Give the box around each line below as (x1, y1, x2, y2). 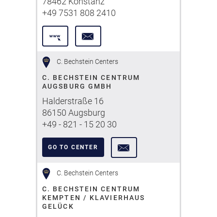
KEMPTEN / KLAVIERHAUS (42, 194, 145, 201)
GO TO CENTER (48, 144, 98, 151)
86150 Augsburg (42, 108, 105, 118)
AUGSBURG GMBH (42, 82, 112, 90)
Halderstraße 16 (42, 96, 104, 106)
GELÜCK (42, 202, 74, 210)
